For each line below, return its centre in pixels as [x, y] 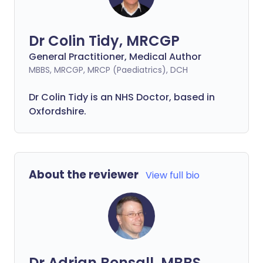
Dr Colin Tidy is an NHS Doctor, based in [122, 97]
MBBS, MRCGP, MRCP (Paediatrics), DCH [108, 70]
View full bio [173, 175]
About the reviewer [84, 175]
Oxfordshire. [58, 111]
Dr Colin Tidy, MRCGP [104, 41]
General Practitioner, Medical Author [115, 57]
